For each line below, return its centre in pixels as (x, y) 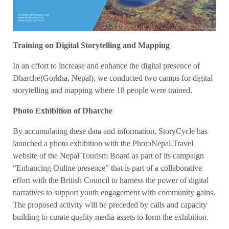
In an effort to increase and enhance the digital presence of (106, 66)
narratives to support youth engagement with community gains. (114, 193)
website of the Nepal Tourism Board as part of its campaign (108, 156)
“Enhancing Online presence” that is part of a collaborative (107, 168)
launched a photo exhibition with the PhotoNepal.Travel (103, 144)
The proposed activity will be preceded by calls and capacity (110, 205)
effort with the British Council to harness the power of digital (111, 180)
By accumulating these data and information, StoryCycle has (110, 131)
